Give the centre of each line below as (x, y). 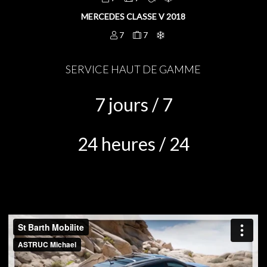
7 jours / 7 (133, 104)
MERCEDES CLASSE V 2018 (133, 17)
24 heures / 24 (133, 143)
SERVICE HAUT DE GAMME (133, 69)
